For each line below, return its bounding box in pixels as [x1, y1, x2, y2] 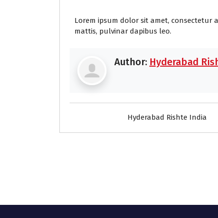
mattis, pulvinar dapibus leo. [74, 27, 171, 36]
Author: [114, 56, 149, 68]
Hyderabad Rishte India [127, 113, 207, 122]
